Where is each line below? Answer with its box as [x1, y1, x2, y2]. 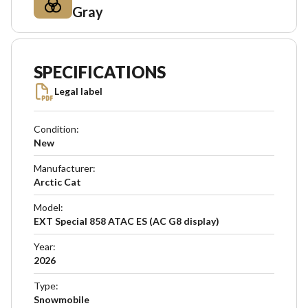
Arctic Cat [34, 176, 81, 188]
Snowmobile [34, 294, 89, 305]
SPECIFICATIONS [34, 62, 166, 82]
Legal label [54, 85, 102, 97]
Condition [34, 123, 76, 135]
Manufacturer [34, 162, 93, 174]
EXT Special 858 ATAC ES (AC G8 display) [34, 215, 219, 227]
